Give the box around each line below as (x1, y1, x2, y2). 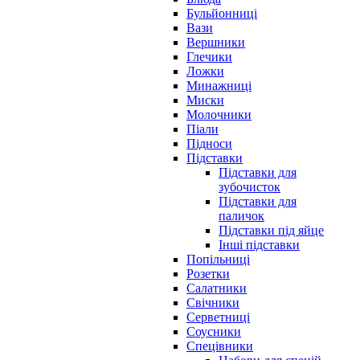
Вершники (186, 35, 245, 50)
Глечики (186, 50, 232, 64)
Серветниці (186, 310, 250, 325)
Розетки (186, 267, 230, 281)
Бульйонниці (186, 6, 257, 21)
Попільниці (186, 252, 250, 267)
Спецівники (186, 339, 253, 354)
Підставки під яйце (219, 223, 324, 238)
